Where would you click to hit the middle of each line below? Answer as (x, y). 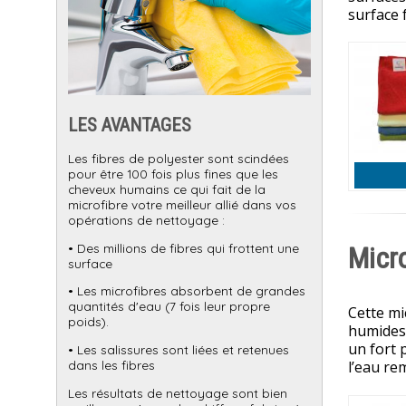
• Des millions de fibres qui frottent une (184, 247)
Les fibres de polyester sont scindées (179, 159)
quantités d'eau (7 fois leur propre (169, 306)
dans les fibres (111, 364)
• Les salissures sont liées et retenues (179, 349)
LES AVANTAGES (130, 126)
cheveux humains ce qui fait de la (167, 189)
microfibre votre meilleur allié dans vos (182, 205)
